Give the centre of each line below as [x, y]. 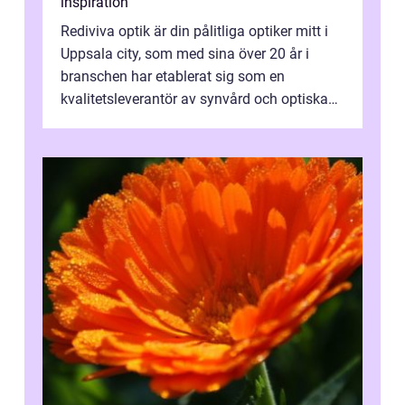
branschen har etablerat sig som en [173, 77]
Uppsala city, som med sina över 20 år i [185, 54]
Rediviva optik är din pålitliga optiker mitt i [194, 32]
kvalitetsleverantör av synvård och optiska [194, 99]
